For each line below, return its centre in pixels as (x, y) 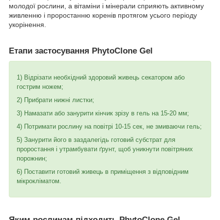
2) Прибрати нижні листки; (55, 100)
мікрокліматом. (39, 181)
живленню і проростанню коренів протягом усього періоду (103, 15)
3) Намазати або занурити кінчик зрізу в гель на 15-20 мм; (103, 113)
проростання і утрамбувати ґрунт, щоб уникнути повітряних (105, 149)
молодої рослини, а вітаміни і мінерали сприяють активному (106, 6)
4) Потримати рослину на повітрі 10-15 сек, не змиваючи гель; (109, 127)
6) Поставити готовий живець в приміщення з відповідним (103, 172)
